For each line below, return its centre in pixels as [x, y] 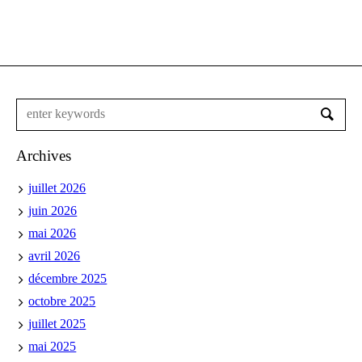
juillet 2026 [57, 187]
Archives [44, 155]
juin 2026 [53, 210]
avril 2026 [55, 255]
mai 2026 [53, 233]
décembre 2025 [68, 278]
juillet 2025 [57, 323]
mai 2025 [53, 346]
